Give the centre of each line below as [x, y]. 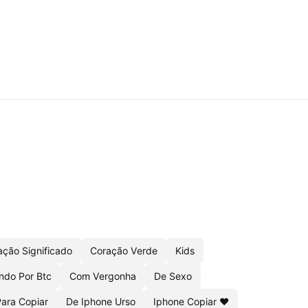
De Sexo [173, 276]
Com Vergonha [103, 276]
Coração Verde [124, 251]
